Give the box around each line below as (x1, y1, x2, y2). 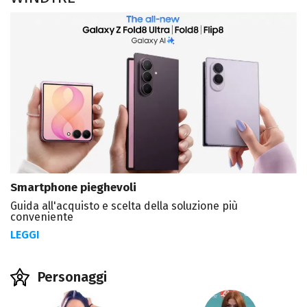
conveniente (10, 210, 73, 224)
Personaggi (38, 269, 107, 286)
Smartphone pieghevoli (10, 180, 136, 195)
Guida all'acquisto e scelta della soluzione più (10, 199, 238, 213)
